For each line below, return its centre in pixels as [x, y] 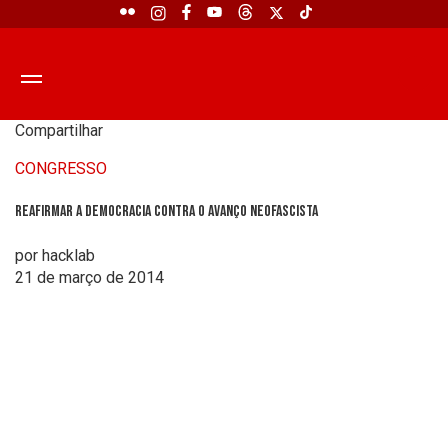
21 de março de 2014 [89, 277]
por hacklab [55, 255]
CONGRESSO [61, 168]
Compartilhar [59, 130]
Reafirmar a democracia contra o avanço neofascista [166, 212]
